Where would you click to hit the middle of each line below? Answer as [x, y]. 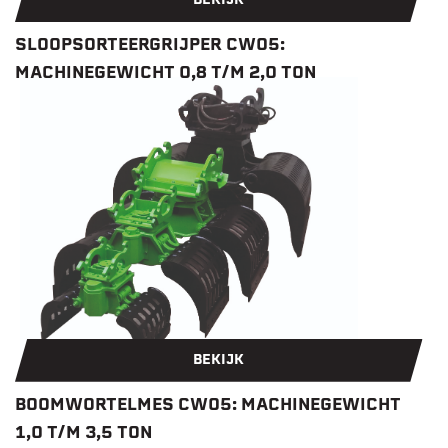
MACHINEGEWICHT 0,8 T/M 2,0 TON [165, 74]
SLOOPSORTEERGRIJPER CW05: [150, 46]
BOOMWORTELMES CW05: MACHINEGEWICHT [208, 405]
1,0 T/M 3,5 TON [83, 433]
